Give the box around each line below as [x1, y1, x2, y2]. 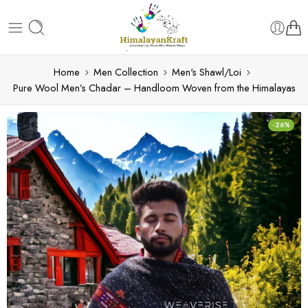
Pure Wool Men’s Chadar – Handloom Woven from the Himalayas [12, 80, 296, 95]
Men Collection [93, 65, 158, 79]
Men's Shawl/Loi [171, 65, 241, 79]
